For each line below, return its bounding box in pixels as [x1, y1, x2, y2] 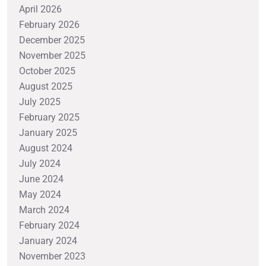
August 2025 [19, 80, 72, 92]
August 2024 [19, 142, 72, 154]
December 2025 [19, 34, 85, 46]
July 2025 [19, 96, 61, 107]
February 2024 [19, 219, 80, 231]
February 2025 [19, 111, 80, 123]
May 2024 [19, 188, 61, 200]
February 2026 [19, 18, 80, 30]
